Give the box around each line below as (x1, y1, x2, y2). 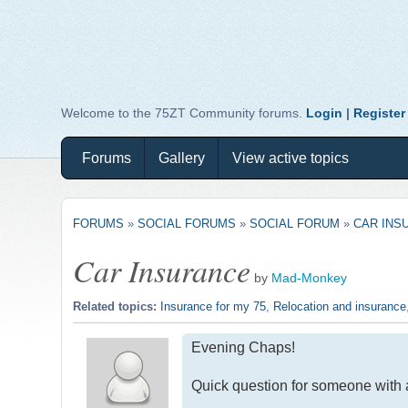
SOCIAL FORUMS (138, 217, 237, 230)
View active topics (232, 150, 350, 166)
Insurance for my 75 (160, 299, 267, 313)
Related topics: (73, 299, 161, 313)
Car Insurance (73, 249, 251, 291)
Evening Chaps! (191, 339, 296, 355)
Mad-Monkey (271, 270, 348, 285)
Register (353, 106, 406, 120)
